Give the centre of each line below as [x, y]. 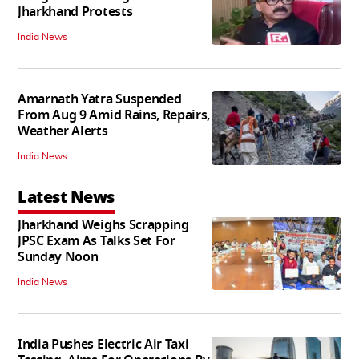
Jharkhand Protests [75, 12]
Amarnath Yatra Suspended [100, 100]
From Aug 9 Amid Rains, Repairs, [114, 116]
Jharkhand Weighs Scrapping [103, 226]
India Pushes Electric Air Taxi [103, 345]
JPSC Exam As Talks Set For [97, 242]
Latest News [66, 198]
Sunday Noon [58, 258]
